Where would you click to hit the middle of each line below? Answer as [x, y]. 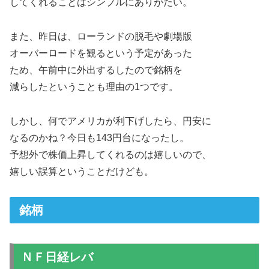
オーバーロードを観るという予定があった [101, 53]
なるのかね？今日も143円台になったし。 [99, 138]
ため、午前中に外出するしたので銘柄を [96, 70]
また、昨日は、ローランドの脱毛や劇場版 [101, 36]
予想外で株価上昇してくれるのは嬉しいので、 [110, 154]
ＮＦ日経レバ [57, 257]
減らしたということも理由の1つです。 [94, 86]
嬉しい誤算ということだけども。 [82, 171]
